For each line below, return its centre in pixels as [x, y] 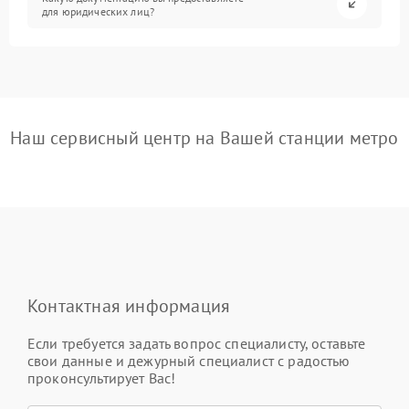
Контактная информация [129, 306]
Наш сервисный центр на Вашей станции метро [204, 138]
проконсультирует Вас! [102, 378]
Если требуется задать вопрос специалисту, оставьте [197, 343]
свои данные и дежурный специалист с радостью [189, 361]
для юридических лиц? [99, 11]
